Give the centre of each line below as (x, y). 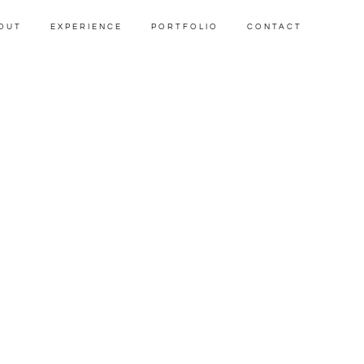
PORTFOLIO (184, 27)
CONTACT (274, 27)
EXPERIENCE (86, 27)
